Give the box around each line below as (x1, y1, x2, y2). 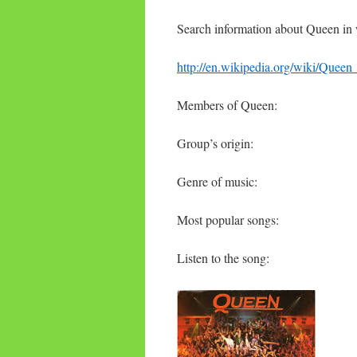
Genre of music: (177, 173, 257, 190)
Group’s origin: (177, 135, 253, 151)
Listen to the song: (177, 249, 269, 266)
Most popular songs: (177, 211, 279, 228)
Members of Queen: (177, 96, 277, 113)
